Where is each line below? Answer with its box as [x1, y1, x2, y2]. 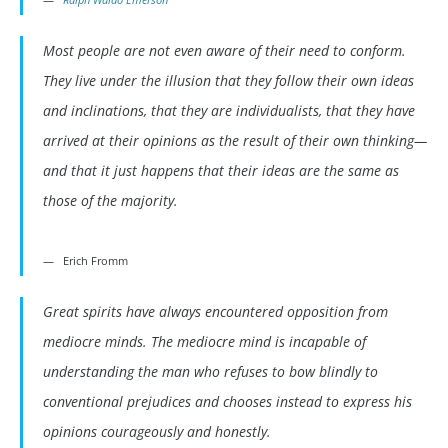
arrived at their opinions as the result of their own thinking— [43, 131, 427, 151]
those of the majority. [43, 191, 178, 211]
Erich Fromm [63, 253, 128, 269]
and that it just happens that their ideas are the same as [43, 161, 399, 181]
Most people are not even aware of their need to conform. [43, 41, 406, 61]
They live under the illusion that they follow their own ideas [43, 71, 414, 91]
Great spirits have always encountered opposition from [43, 302, 388, 322]
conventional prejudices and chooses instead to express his [43, 392, 412, 412]
